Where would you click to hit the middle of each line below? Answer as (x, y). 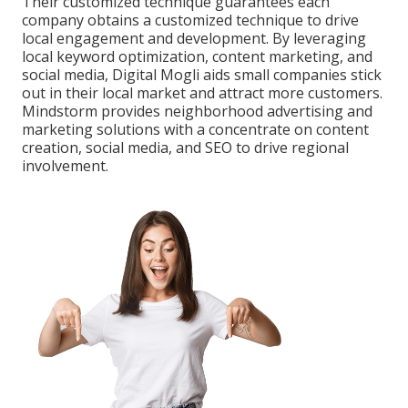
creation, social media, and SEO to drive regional (185, 148)
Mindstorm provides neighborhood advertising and (197, 112)
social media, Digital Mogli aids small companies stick (202, 75)
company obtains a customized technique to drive (190, 20)
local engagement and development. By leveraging (194, 39)
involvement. (65, 166)
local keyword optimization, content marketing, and (197, 57)
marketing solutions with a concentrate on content (195, 130)
